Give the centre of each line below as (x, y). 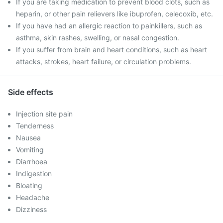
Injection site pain (44, 114)
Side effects (31, 92)
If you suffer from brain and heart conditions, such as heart (111, 50)
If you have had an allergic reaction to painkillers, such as (109, 26)
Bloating (29, 185)
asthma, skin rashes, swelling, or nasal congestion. (98, 38)
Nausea (28, 138)
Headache (33, 197)
